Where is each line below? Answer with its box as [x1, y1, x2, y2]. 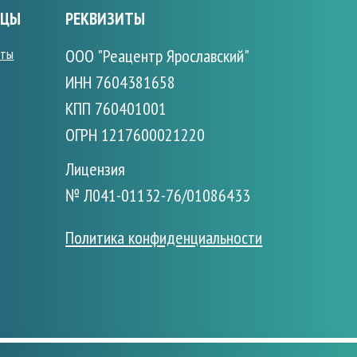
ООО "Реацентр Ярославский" [65, 45, 250, 67]
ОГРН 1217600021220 [65, 124, 206, 146]
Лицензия [65, 158, 130, 180]
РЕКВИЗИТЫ [65, 8, 146, 29]
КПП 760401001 [65, 97, 167, 120]
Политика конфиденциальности [65, 226, 263, 249]
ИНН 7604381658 [65, 71, 176, 93]
